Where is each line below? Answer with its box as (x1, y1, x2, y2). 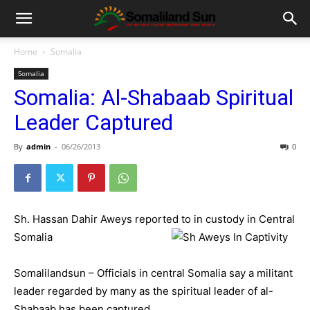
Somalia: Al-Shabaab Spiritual (14, 84, 293, 111)
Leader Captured (14, 109, 173, 136)
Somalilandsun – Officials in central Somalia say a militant (14, 266, 293, 280)
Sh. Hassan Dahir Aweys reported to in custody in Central (14, 212, 295, 226)
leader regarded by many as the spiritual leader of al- (14, 284, 273, 298)
